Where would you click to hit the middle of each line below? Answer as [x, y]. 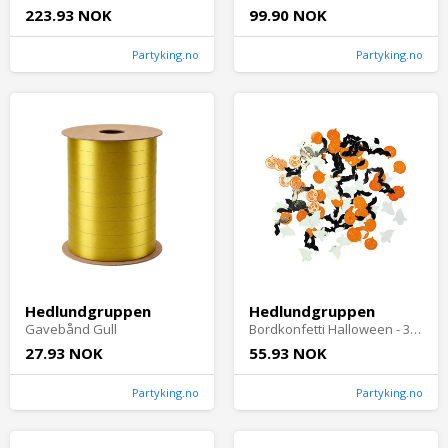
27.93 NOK [64, 353]
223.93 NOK [68, 15]
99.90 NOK [288, 15]
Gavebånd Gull [71, 329]
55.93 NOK [288, 353]
